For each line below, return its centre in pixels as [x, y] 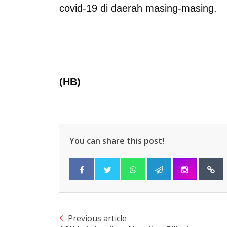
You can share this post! [117, 141]
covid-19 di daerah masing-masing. [138, 8]
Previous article [97, 218]
